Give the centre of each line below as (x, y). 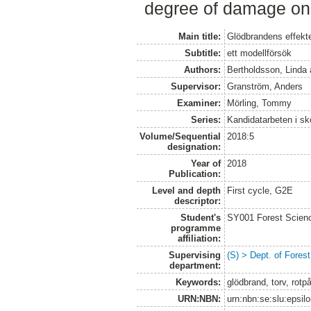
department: (195, 265)
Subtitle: (202, 53)
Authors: (202, 69)
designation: (194, 146)
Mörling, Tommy (260, 103)
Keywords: (198, 282)
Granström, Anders (265, 86)
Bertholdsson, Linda (267, 69)
